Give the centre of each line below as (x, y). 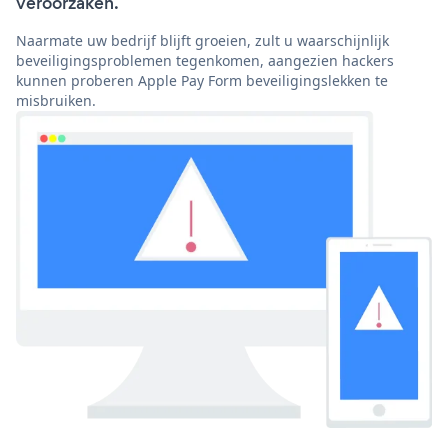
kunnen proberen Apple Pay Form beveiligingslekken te (202, 81)
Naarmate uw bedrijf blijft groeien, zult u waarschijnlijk (202, 41)
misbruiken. (56, 101)
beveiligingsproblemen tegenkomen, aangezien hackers (205, 61)
